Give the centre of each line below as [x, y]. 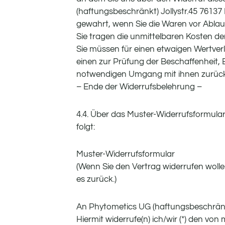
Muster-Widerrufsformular [126, 154]
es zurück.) [96, 180]
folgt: [86, 127]
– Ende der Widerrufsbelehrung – [139, 87]
